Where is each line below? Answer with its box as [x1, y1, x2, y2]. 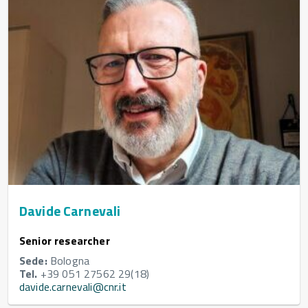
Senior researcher [19, 232, 110, 250]
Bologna [47, 252, 90, 269]
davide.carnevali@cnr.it [19, 278, 126, 296]
